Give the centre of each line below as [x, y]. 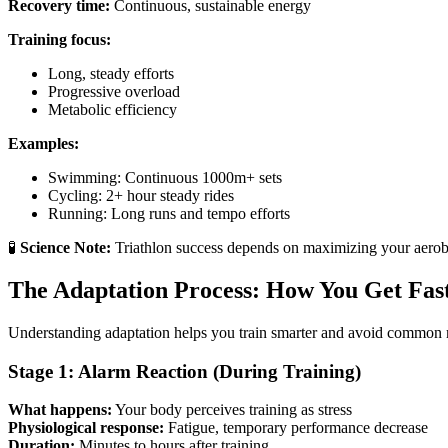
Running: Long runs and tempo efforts [169, 214]
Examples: [43, 144]
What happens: [60, 410]
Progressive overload [114, 92]
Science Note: [65, 248]
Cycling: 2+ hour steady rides [141, 196]
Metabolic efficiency [112, 110]
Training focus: [59, 40]
